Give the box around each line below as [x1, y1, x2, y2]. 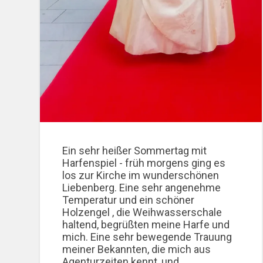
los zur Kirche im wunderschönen [62, 168, 220, 181]
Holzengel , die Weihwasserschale [62, 205, 222, 218]
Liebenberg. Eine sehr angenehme [62, 181, 221, 194]
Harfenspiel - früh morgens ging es [62, 156, 226, 169]
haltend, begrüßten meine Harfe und [62, 218, 230, 231]
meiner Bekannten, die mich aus [62, 242, 211, 255]
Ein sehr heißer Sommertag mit [62, 144, 207, 157]
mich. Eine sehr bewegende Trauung [62, 230, 232, 243]
